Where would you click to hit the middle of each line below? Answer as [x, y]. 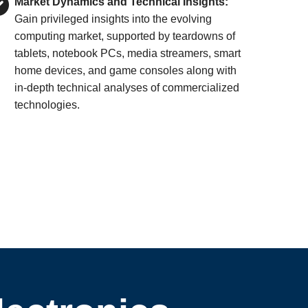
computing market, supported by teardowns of [125, 36]
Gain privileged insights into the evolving [113, 19]
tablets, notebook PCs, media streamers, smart [128, 53]
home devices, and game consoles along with [126, 70]
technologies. [47, 105]
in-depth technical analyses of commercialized [127, 88]
